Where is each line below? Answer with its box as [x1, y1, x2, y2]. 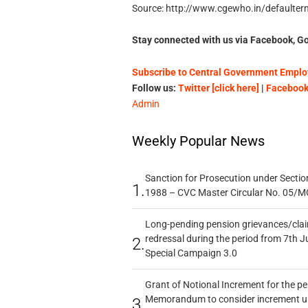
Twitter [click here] [177, 82, 259, 94]
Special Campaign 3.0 [144, 247, 237, 259]
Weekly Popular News [131, 133, 265, 150]
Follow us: [131, 82, 178, 94]
